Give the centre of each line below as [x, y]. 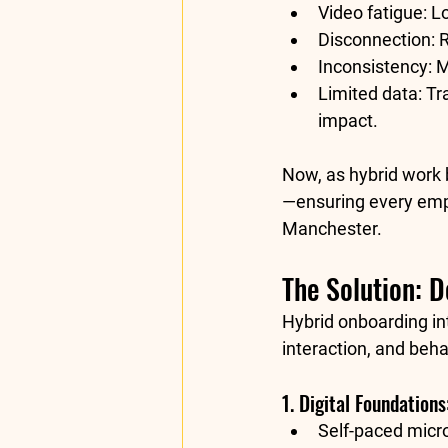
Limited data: [370, 94]
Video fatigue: [372, 13]
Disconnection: [376, 40]
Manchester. [332, 229]
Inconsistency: [375, 67]
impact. [348, 121]
